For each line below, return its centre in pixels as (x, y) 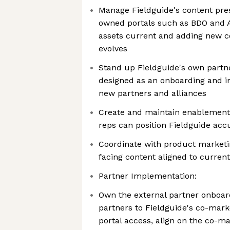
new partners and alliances (152, 93)
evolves (113, 49)
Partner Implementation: (148, 176)
